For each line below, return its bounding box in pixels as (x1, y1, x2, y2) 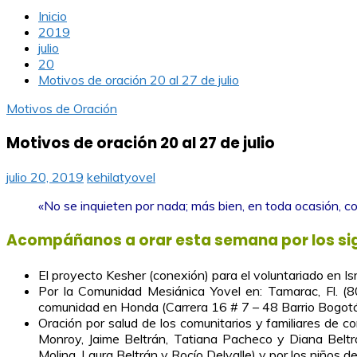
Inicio (38, 8, 67, 24)
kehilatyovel (87, 169, 155, 186)
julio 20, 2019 (6, 169, 84, 186)
